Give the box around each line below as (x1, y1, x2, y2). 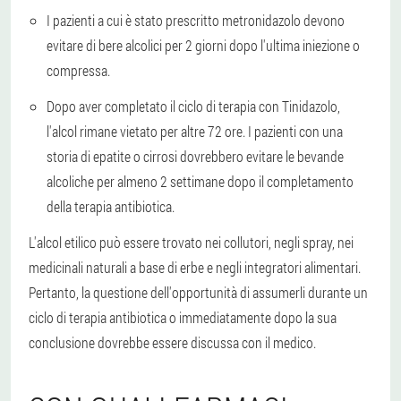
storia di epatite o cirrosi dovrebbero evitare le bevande (47, 146, 344, 166)
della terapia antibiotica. (47, 196, 175, 216)
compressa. (47, 60, 110, 80)
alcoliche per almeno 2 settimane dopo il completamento (47, 171, 354, 191)
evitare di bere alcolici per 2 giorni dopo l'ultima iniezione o (47, 35, 360, 55)
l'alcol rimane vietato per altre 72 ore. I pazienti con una (47, 121, 343, 141)
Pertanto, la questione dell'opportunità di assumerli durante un (29, 282, 368, 302)
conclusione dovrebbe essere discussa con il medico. (29, 332, 316, 352)
